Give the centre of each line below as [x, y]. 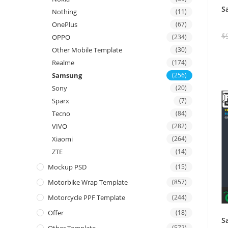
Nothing [64, 12]
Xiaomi [62, 139]
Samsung [67, 76]
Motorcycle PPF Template [87, 198]
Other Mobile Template [87, 50]
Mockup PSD [67, 167]
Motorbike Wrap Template [88, 182]
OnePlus [65, 25]
